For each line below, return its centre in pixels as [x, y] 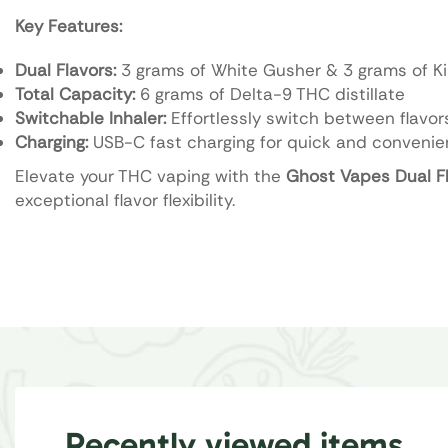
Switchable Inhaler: [90, 118]
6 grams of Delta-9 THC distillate [270, 94]
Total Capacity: [75, 94]
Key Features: [68, 26]
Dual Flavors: [65, 70]
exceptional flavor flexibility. [125, 200]
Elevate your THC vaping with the [150, 176]
